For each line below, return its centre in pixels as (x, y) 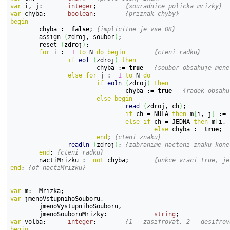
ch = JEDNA (172, 121)
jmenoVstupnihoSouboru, (63, 198)
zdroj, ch (163, 106)
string (165, 214)
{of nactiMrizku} (57, 167)
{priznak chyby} (152, 13)
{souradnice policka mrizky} (174, 6)
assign (52, 36)
